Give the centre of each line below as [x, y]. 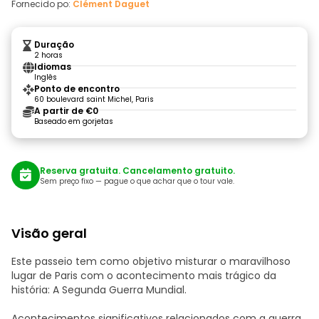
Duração [54, 45]
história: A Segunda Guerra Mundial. [99, 290]
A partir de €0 [66, 111]
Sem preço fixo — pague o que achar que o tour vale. [137, 181]
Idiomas [53, 67]
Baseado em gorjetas [74, 121]
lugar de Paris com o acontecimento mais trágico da [144, 276]
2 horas [48, 55]
